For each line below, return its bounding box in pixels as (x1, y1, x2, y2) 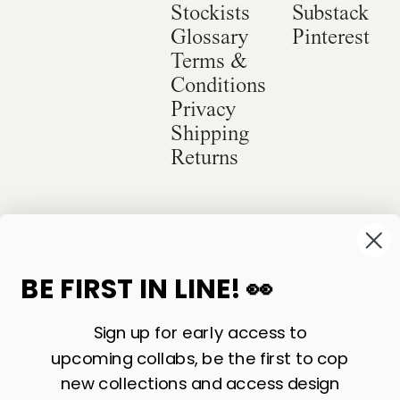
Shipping (171, 121, 250, 146)
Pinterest (291, 24, 370, 50)
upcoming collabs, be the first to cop (51, 346, 349, 371)
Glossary (171, 24, 249, 50)
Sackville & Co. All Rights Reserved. (83, 210, 360, 235)
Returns (171, 145, 239, 171)
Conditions (171, 72, 267, 98)
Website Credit (20, 229, 139, 254)
